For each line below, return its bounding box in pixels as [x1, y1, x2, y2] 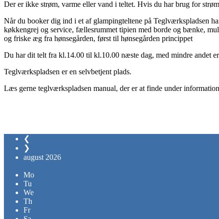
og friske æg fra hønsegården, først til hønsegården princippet [4, 34, 193, 43]
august [23, 153, 44, 161]
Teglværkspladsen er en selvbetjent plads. [4, 67, 131, 76]
